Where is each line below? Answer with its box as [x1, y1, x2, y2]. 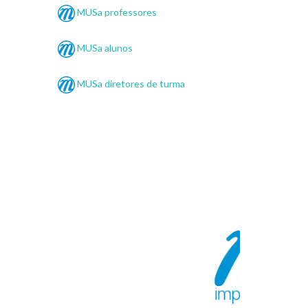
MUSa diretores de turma [75, 77, 185, 89]
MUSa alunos [75, 41, 133, 54]
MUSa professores [75, 5, 157, 18]
